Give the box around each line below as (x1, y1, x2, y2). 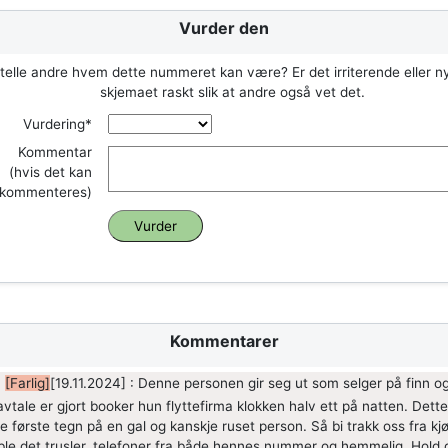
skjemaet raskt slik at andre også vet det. (99, 84, 365, 101)
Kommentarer (169, 331, 279, 352)
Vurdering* (23, 116, 92, 133)
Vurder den (179, 18, 269, 39)
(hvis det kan (9, 164, 92, 181)
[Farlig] (4, 374, 50, 391)
